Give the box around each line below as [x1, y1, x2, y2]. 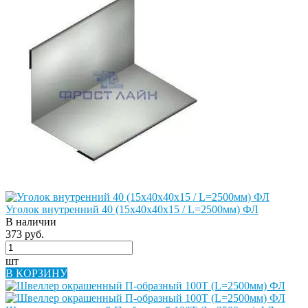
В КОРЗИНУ [5, 267, 67, 279]
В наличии [5, 215, 56, 228]
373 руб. [5, 228, 44, 240]
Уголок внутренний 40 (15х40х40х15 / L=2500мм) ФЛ [5, 203, 258, 215]
